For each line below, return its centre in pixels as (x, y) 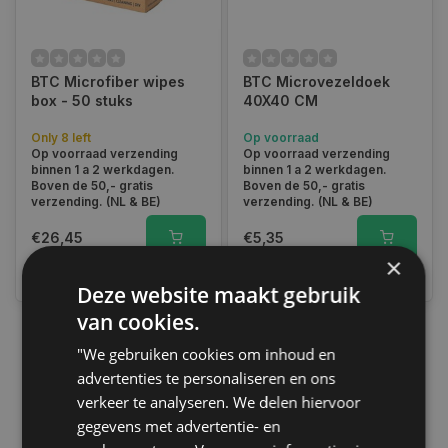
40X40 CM (280, 100)
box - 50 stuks (82, 100)
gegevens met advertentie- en (179, 425)
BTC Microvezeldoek (316, 81)
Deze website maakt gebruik (219, 294)
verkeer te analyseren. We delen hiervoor (219, 401)
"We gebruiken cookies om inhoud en (206, 353)
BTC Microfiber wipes (108, 81)
